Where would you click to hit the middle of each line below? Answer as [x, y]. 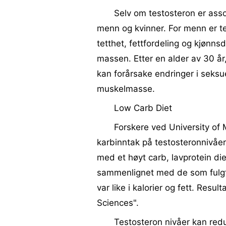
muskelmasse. [126, 89]
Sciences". [118, 203]
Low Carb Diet [143, 108]
